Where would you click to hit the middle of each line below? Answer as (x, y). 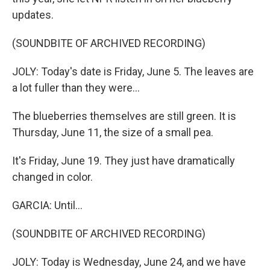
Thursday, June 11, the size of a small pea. (113, 132)
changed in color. (52, 177)
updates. (33, 15)
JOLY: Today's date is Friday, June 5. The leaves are (133, 71)
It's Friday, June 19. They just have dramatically (124, 161)
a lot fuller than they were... (76, 88)
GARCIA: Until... (47, 205)
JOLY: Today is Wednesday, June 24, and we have (129, 262)
